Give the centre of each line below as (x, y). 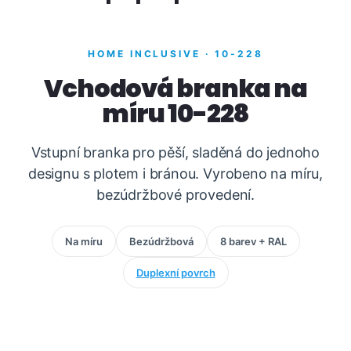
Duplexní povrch (175, 273)
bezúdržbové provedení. (175, 195)
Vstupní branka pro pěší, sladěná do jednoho (175, 152)
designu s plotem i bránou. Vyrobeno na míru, (175, 174)
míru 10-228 (175, 113)
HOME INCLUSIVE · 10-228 (175, 54)
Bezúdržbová (161, 241)
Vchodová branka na (175, 88)
